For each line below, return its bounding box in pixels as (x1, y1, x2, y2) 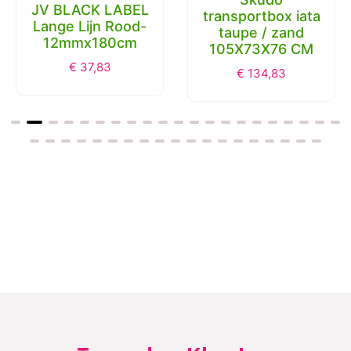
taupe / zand (219, 24, 304, 41)
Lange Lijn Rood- (33, 17, 147, 34)
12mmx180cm (42, 34, 137, 51)
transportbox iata (202, 7, 320, 24)
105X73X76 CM (209, 40, 313, 57)
